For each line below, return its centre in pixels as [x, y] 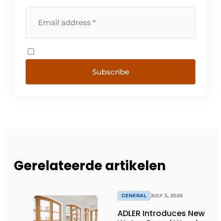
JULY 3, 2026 [166, 196]
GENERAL [134, 196]
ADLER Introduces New [161, 214]
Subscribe [110, 72]
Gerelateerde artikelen [90, 166]
